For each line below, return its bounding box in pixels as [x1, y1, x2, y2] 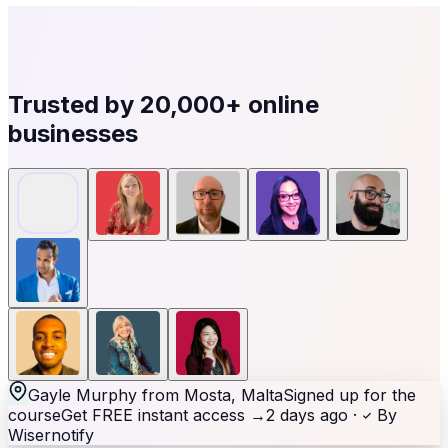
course [8, 405, 61, 425]
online [242, 90, 319, 120]
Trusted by [8, 90, 140, 120]
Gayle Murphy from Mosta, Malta [28, 385, 283, 405]
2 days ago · [266, 405, 362, 425]
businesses [8, 119, 138, 149]
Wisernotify [8, 425, 94, 445]
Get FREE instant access [61, 405, 250, 425]
